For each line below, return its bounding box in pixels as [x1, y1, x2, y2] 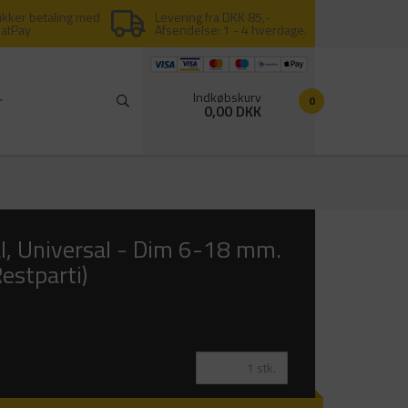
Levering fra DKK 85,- [155, 7, 271, 26]
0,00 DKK [204, 99, 261, 122]
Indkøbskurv [193, 87, 261, 107]
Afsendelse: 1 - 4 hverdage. [155, 20, 308, 39]
